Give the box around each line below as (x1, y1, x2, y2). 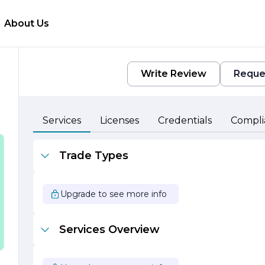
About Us (4, 17, 49, 29)
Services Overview (59, 223, 160, 236)
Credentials (158, 115, 212, 126)
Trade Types (59, 149, 128, 162)
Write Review (141, 68, 206, 79)
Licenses (100, 115, 139, 126)
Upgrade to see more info (60, 189, 167, 199)
